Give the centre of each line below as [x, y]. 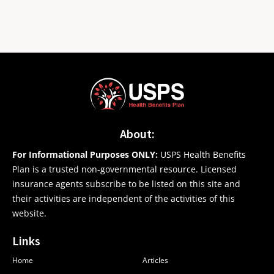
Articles [155, 261]
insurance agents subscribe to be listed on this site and [126, 184]
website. [29, 213]
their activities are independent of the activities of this [124, 199]
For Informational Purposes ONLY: [85, 155]
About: [137, 134]
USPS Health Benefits [202, 155]
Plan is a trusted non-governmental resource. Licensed [124, 169]
